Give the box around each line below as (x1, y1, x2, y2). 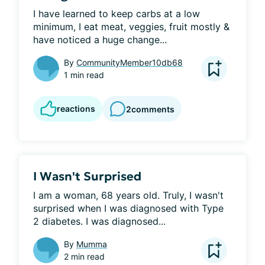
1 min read (64, 70, 104, 80)
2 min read (64, 251, 105, 261)
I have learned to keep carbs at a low (33, 8, 200, 20)
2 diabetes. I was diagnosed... (33, 215, 166, 227)
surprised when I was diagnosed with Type (33, 202, 224, 214)
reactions (57, 104, 95, 114)
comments (131, 104, 174, 114)
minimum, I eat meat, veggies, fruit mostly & (33, 21, 230, 33)
